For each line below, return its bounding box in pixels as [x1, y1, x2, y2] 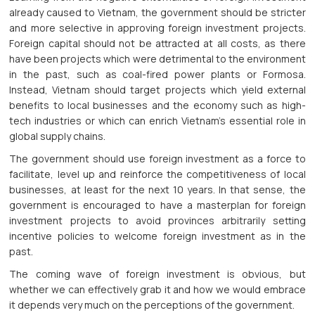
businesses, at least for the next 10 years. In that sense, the [9, 183, 306, 197]
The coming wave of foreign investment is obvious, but [9, 267, 306, 281]
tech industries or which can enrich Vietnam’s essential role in [9, 114, 306, 128]
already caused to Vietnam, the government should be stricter [9, 6, 306, 20]
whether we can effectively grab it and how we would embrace [9, 283, 306, 297]
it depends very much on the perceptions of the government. [9, 298, 295, 312]
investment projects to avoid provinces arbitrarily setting [9, 214, 306, 228]
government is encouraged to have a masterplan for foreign [9, 198, 306, 212]
